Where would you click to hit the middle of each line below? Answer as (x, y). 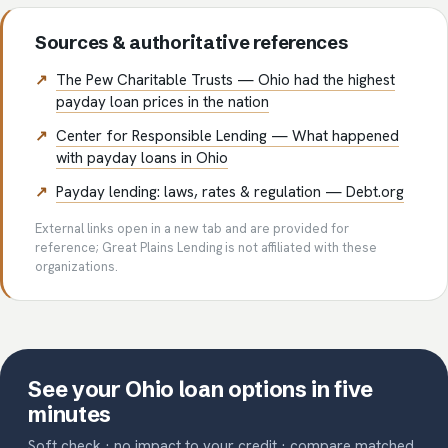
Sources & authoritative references (191, 42)
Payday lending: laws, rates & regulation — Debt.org (230, 191)
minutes (69, 415)
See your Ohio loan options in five (201, 390)
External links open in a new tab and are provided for (192, 228)
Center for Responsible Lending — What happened (228, 135)
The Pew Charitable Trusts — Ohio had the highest (226, 79)
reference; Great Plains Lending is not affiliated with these (206, 247)
